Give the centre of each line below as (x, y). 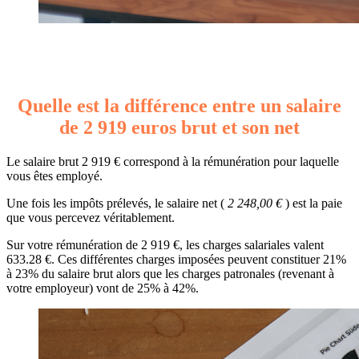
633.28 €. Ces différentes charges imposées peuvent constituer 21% (176, 259)
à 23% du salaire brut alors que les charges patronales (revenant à (170, 273)
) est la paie (314, 203)
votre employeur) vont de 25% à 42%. (103, 288)
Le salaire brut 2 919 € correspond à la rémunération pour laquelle (173, 161)
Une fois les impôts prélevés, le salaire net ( (115, 203)
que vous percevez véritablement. (91, 217)
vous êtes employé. (54, 175)
